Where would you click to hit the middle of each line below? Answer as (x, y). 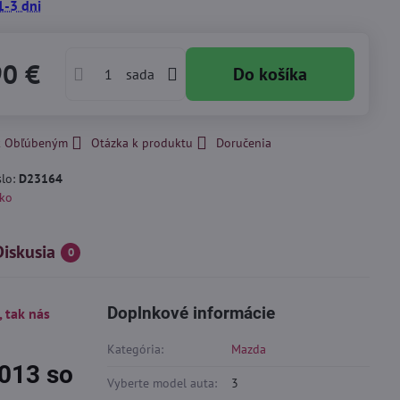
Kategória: (136, 349)
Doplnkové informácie (192, 313)
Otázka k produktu (142, 143)
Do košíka (276, 74)
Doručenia (244, 143)
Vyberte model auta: (162, 383)
